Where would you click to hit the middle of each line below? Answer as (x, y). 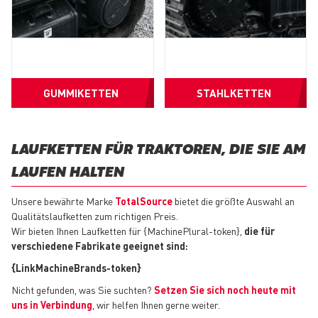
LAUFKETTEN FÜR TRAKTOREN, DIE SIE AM (158, 150)
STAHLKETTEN (234, 93)
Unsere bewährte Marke (63, 201)
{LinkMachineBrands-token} (76, 267)
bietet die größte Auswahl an (234, 201)
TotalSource (144, 201)
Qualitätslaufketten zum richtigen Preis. (96, 215)
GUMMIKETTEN (81, 93)
